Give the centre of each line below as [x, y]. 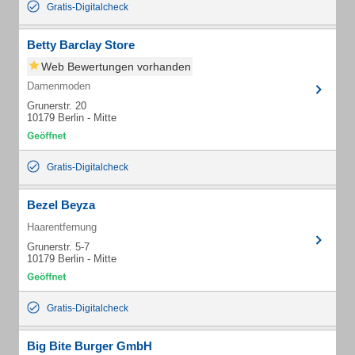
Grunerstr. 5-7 [58, 247]
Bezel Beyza [61, 205]
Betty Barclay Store [81, 45]
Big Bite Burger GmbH [90, 346]
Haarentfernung [62, 227]
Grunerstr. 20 [57, 106]
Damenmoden [59, 86]
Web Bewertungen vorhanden [116, 67]
